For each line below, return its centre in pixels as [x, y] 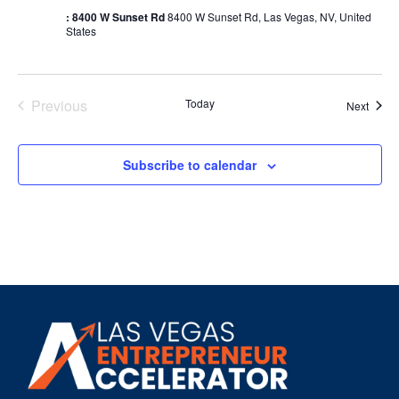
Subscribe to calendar [190, 164]
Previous [59, 105]
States [81, 30]
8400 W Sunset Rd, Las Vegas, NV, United [269, 16]
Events [108, 104]
